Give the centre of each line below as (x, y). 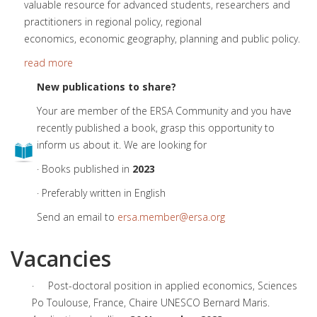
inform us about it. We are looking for (122, 145)
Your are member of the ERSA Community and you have (164, 111)
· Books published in (85, 169)
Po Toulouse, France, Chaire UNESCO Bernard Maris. (151, 302)
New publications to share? (106, 87)
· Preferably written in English (103, 193)
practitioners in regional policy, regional (113, 22)
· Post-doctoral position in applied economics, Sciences (165, 286)
